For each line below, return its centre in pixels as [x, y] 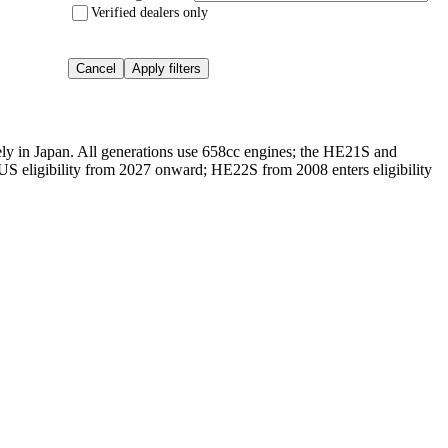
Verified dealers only [149, 13]
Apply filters [166, 69]
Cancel [96, 69]
